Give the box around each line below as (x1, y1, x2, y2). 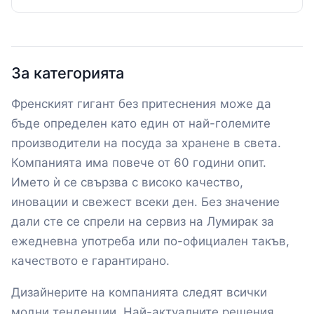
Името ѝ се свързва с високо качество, (11, 175, 243, 190)
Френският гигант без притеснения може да (11, 97, 271, 111)
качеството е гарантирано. (11, 254, 170, 268)
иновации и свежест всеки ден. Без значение (11, 195, 280, 210)
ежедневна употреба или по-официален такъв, (11, 234, 289, 249)
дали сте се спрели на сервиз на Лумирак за (11, 214, 274, 229)
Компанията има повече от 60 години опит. (11, 156, 266, 170)
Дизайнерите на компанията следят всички (11, 285, 267, 300)
